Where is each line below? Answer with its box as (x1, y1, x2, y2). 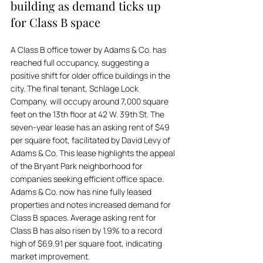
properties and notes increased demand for (11, 199, 173, 210)
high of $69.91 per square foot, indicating (11, 238, 164, 249)
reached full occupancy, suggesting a (11, 57, 151, 68)
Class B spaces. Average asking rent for (11, 212, 158, 223)
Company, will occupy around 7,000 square (11, 96, 170, 107)
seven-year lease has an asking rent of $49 (11, 122, 171, 133)
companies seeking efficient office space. (11, 173, 166, 184)
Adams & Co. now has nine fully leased (11, 186, 153, 197)
